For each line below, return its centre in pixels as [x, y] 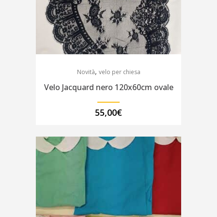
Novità [86, 72]
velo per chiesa [119, 72]
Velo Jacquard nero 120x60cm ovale [108, 87]
